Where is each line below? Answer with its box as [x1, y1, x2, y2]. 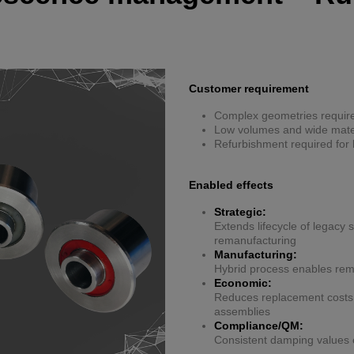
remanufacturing [214, 234, 296, 247]
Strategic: [214, 205, 266, 219]
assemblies [214, 305, 270, 318]
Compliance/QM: [214, 319, 303, 333]
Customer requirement [189, 82, 309, 96]
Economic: [214, 277, 272, 290]
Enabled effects [189, 179, 273, 192]
